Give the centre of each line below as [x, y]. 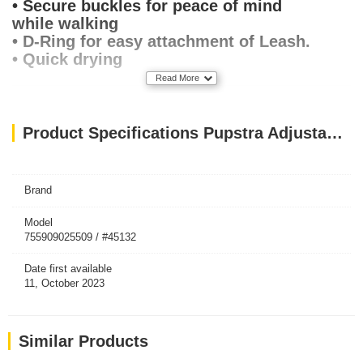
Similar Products [83, 341]
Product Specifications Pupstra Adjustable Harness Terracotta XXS [335, 133]
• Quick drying [67, 59]
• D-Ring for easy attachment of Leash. [161, 41]
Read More [177, 78]
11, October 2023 [64, 283]
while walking [65, 23]
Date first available [68, 269]
